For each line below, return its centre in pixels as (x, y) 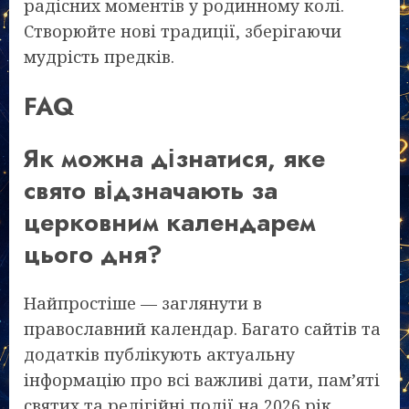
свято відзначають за (151, 191)
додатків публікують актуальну (159, 355)
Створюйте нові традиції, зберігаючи (183, 31)
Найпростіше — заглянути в (143, 304)
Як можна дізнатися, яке (174, 159)
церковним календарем (170, 223)
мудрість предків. (99, 57)
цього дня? (93, 255)
